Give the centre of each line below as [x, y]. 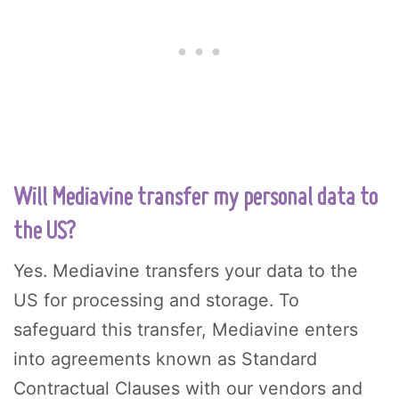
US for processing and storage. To [156, 300]
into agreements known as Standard [165, 358]
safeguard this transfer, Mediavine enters [186, 329]
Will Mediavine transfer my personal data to [195, 198]
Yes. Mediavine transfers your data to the [186, 270]
